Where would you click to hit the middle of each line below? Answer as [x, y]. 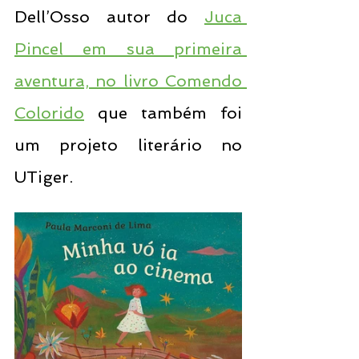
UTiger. [44, 177]
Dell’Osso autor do [109, 17]
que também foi [163, 113]
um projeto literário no [128, 145]
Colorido [49, 113]
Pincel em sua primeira [128, 49]
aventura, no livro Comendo [128, 81]
